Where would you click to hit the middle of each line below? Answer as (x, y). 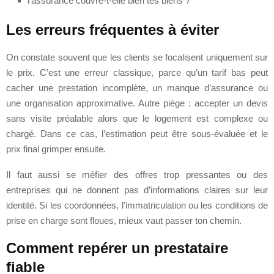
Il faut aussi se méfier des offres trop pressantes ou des (137, 174)
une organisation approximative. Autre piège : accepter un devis (137, 103)
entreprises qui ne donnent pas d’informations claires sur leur (137, 190)
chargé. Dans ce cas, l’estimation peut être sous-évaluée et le (137, 133)
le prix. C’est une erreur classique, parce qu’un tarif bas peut (137, 72)
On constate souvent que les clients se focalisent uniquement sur (137, 57)
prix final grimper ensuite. (56, 149)
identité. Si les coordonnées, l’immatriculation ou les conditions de (137, 205)
